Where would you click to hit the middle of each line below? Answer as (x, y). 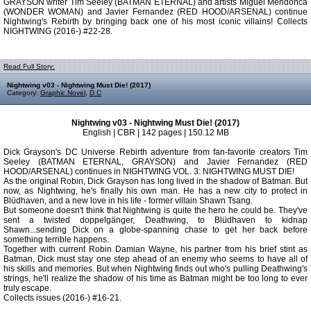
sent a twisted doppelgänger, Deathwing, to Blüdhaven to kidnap (155, 220)
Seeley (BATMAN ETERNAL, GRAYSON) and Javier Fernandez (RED (155, 162)
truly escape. (27, 288)
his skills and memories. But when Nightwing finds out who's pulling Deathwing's (155, 269)
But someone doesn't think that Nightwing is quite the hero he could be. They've (155, 210)
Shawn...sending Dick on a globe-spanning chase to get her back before (155, 230)
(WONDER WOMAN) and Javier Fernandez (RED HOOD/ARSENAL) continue (155, 12)
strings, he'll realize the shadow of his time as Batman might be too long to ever (155, 278)
